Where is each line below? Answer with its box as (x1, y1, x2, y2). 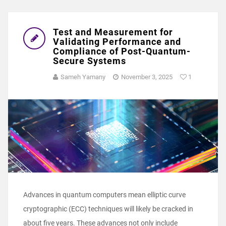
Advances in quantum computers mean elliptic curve (23, 191, 186, 199)
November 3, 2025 (121, 73, 173, 81)
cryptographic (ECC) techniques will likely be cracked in (23, 205, 193, 213)
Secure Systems (53, 55, 126, 66)
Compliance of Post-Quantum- (53, 45, 191, 56)
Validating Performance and (53, 36, 181, 47)
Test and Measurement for (53, 26, 173, 37)
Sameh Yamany (61, 73, 105, 81)
